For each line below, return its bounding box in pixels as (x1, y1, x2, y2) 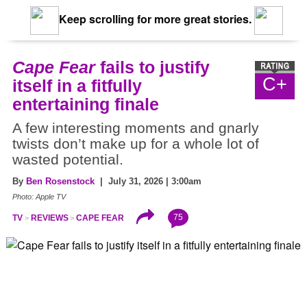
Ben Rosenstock (26, 176, 95, 187)
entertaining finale (12, 95, 159, 114)
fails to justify (95, 58, 210, 77)
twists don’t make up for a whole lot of (12, 136, 259, 153)
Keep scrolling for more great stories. (56, 11, 251, 27)
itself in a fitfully (12, 76, 142, 96)
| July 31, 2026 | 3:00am (95, 176, 201, 187)
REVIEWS (30, 212, 69, 223)
